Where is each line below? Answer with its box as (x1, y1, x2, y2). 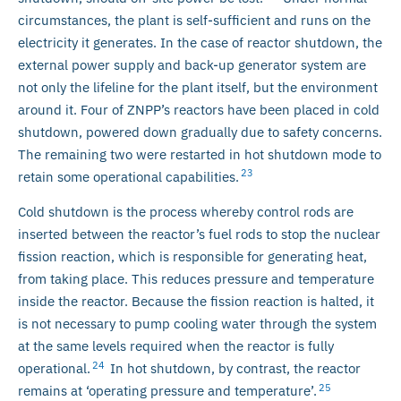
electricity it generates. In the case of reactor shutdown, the (18, 33, 382, 51)
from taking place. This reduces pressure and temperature (18, 270, 374, 288)
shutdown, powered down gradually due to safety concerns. (18, 123, 382, 141)
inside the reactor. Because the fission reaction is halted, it (18, 293, 374, 311)
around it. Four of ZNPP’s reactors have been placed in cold (18, 100, 380, 118)
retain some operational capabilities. (18, 167, 239, 185)
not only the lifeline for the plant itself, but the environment (18, 78, 378, 96)
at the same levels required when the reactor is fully (18, 337, 334, 355)
